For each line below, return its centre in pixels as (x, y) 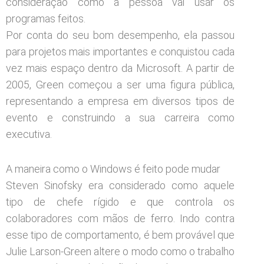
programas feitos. (46, 18)
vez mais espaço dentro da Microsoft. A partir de (120, 68)
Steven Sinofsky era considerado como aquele (120, 185)
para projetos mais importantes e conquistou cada (120, 51)
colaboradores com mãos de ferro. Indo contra (120, 218)
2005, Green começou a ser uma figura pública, (120, 84)
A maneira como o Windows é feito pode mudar (113, 169)
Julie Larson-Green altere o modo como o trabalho (120, 251)
